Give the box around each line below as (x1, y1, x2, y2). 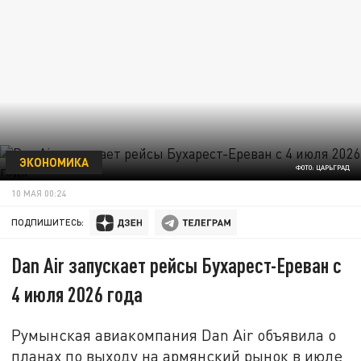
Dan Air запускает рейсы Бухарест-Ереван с (11, 252, 342, 278)
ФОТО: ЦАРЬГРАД (295, 164, 350, 172)
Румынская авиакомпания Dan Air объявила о (11, 325, 337, 344)
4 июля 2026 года (11, 281, 143, 307)
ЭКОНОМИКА (19, 154, 89, 169)
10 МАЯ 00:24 (11, 187, 67, 198)
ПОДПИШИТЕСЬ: (11, 217, 85, 228)
